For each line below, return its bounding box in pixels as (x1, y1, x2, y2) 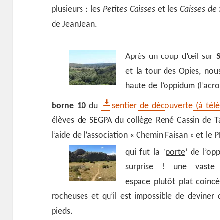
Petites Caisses (103, 5, 155, 15)
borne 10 (52, 101, 86, 110)
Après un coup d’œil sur (125, 52, 216, 61)
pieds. (52, 206, 73, 216)
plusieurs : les (52, 5, 103, 15)
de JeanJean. (52, 20, 98, 29)
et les (155, 5, 180, 15)
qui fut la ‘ (125, 147, 165, 157)
